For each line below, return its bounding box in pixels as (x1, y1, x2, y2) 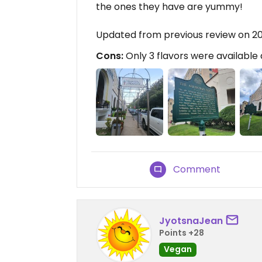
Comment (173, 163, 221, 177)
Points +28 (159, 226, 204, 239)
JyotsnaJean (159, 213, 223, 227)
